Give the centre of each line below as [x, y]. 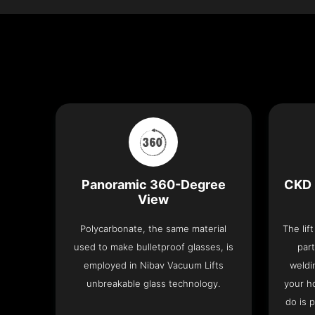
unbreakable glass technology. [154, 284]
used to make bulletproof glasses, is [153, 247]
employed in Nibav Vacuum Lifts [153, 265]
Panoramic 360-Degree [153, 185]
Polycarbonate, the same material [154, 229]
